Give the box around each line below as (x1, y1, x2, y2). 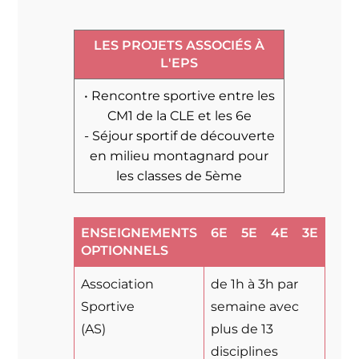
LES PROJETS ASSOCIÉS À (94, 37, 265, 53)
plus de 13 (211, 321, 274, 337)
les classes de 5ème (116, 167, 243, 184)
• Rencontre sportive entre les (83, 87, 275, 103)
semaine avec (211, 298, 300, 314)
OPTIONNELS (81, 242, 169, 258)
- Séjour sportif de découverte (83, 127, 275, 143)
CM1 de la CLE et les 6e (107, 107, 252, 123)
